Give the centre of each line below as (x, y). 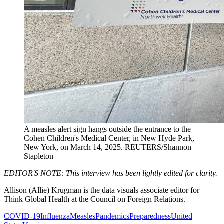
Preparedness (150, 216)
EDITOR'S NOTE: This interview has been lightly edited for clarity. (111, 173)
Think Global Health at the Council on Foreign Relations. (95, 199)
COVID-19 (22, 216)
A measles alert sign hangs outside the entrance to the (107, 129)
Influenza (55, 216)
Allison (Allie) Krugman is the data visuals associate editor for (102, 190)
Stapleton (39, 156)
